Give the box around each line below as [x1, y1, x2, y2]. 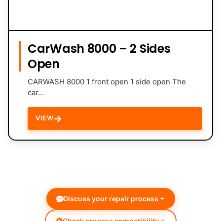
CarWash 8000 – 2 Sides [28, 40, 171, 57]
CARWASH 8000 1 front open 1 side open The [28, 76, 186, 86]
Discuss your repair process [63, 194, 158, 203]
